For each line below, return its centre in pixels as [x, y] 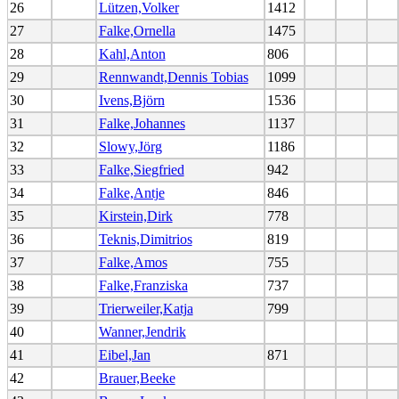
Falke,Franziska [143, 285]
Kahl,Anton [132, 53]
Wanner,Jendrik [142, 331]
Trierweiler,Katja [146, 308]
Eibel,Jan [124, 354]
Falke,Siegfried [141, 169]
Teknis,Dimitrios [145, 239]
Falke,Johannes [142, 123]
